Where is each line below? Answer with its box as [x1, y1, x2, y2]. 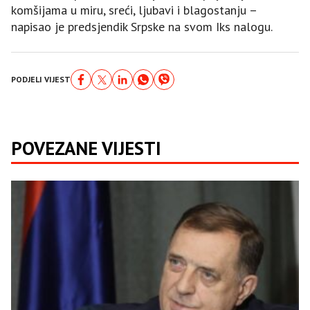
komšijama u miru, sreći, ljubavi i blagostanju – [11, 2, 257, 19]
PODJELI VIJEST [11, 74, 71, 85]
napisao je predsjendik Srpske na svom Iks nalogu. [11, 19, 273, 35]
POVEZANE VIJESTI [11, 136, 161, 161]
